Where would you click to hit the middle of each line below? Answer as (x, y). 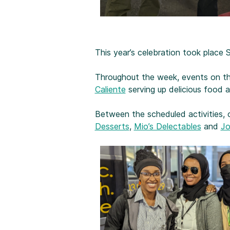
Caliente (110, 90)
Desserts (112, 127)
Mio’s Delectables (167, 127)
